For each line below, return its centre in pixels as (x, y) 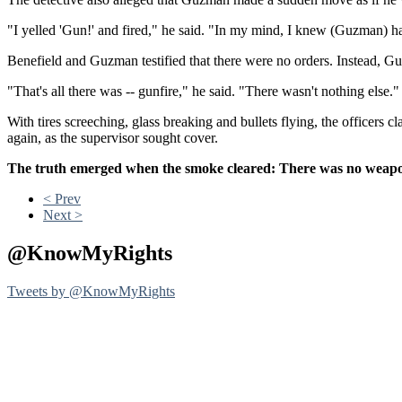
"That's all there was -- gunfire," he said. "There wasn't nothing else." (203, 91)
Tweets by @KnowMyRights (91, 291)
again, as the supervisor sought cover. (113, 137)
